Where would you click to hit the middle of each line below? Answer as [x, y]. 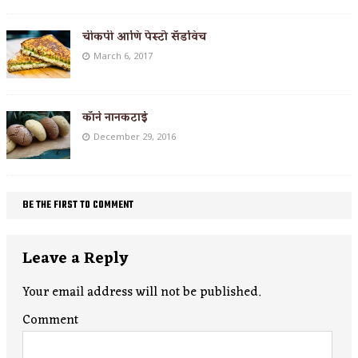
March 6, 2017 [123, 55]
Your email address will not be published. [141, 292]
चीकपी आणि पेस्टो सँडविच [144, 37]
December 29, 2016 [135, 136]
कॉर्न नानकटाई [115, 117]
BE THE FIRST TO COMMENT [78, 205]
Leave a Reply [75, 259]
